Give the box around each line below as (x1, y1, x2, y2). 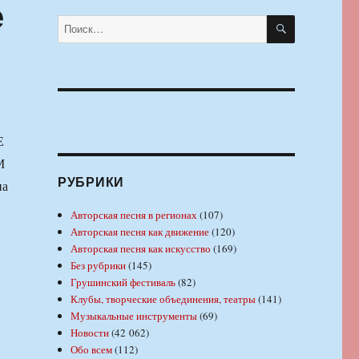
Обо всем (71, 341, 113, 357)
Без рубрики (71, 257, 127, 272)
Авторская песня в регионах (71, 207, 198, 222)
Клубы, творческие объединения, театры (71, 291, 256, 306)
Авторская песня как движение (71, 224, 210, 239)
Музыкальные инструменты (71, 308, 198, 323)
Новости (71, 325, 110, 340)
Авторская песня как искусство (71, 240, 212, 256)
